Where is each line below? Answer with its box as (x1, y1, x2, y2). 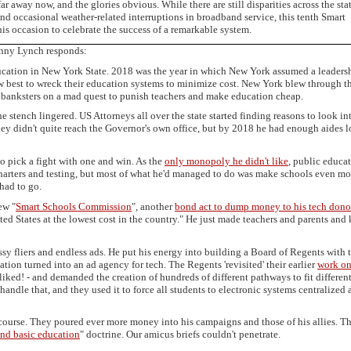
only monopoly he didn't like (165, 155, 288, 168)
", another (132, 200, 175, 212)
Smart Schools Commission (16, 200, 132, 212)
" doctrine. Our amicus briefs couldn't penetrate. (80, 328, 280, 341)
